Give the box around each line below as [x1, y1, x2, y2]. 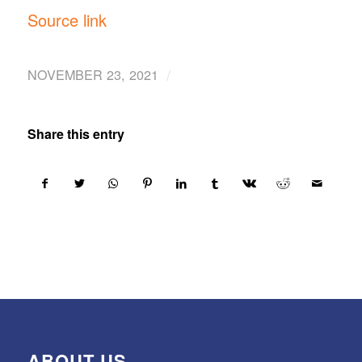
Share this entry [27, 124, 124, 143]
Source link [27, 7, 107, 32]
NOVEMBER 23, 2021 [27, 64, 158, 84]
